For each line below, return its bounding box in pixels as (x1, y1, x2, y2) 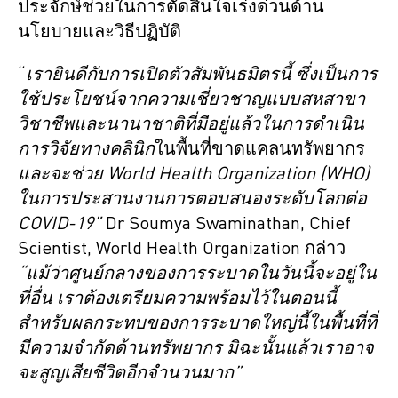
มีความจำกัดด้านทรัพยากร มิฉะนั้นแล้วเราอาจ (18, 339, 374, 358)
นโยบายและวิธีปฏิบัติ (18, 23, 181, 42)
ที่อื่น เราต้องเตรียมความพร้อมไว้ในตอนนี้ (18, 290, 337, 308)
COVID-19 (18, 215, 93, 234)
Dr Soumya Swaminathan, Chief (101, 215, 351, 234)
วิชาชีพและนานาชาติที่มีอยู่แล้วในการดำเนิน (18, 115, 364, 134)
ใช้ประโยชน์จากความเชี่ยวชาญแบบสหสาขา (18, 91, 365, 109)
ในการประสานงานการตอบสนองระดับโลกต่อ (18, 190, 367, 209)
